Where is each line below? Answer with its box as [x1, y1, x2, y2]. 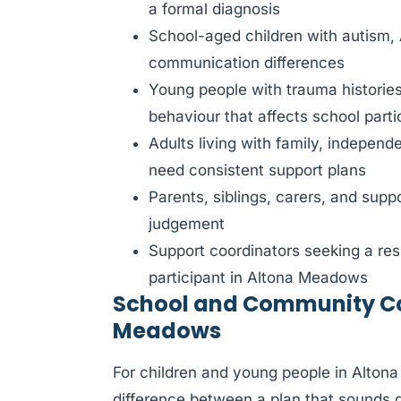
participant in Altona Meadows [149, 268, 368, 286]
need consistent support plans [149, 160, 366, 179]
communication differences [149, 53, 345, 72]
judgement [149, 214, 225, 233]
